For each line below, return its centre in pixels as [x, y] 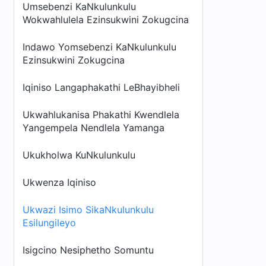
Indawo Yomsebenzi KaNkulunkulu [99, 47]
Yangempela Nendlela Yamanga [94, 128]
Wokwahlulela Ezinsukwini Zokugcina [106, 20]
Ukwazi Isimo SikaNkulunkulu [88, 210]
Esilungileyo [49, 223]
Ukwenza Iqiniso [59, 182]
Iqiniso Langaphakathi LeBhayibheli [101, 87]
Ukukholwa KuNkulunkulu [79, 155]
